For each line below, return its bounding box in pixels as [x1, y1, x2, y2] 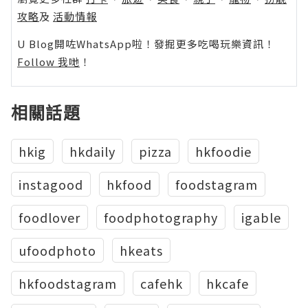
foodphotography [104, 208, 218, 226]
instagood [19, 175, 83, 193]
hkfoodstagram [19, 274, 117, 292]
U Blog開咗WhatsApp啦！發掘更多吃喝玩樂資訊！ [17, 36, 275, 51]
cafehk [140, 274, 183, 292]
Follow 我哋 [17, 54, 80, 69]
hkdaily [69, 142, 115, 160]
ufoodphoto [19, 241, 96, 259]
